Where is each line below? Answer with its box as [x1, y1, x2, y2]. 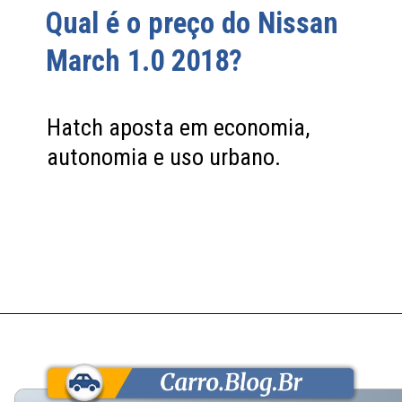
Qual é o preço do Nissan [46, 6, 339, 41]
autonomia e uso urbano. [47, 144, 282, 171]
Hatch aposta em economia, [47, 114, 310, 142]
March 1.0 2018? [46, 44, 243, 79]
